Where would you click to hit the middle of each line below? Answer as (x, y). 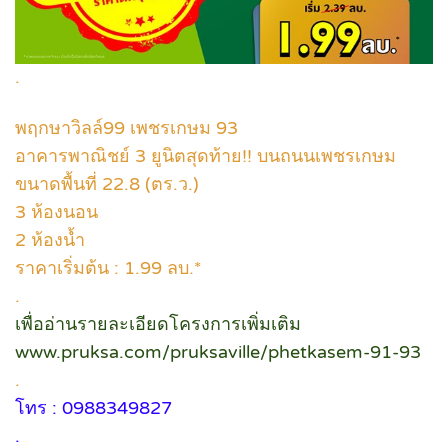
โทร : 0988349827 (93, 407)
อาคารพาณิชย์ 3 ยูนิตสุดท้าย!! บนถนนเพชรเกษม (205, 155)
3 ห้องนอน (56, 211)
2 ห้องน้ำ (50, 239)
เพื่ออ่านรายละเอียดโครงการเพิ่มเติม (158, 323)
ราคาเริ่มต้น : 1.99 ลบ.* (108, 267)
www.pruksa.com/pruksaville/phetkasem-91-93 (218, 351)
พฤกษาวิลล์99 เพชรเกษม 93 (126, 127)
